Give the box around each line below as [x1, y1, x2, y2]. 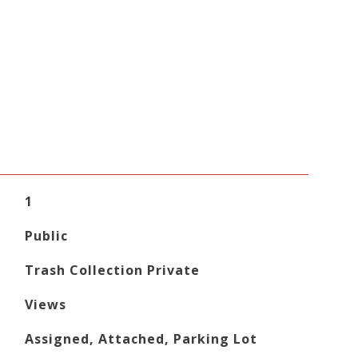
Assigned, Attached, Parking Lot [24, 330, 257, 348]
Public [24, 227, 68, 245]
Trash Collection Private [24, 261, 200, 279]
